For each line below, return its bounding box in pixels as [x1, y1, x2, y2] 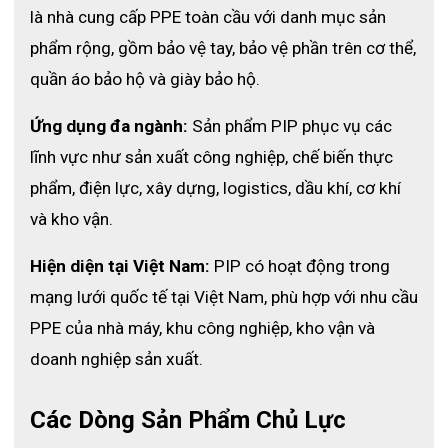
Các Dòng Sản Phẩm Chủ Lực [30, 405, 346, 434]
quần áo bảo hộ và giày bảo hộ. [30, 68, 260, 89]
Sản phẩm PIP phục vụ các [188, 115, 392, 136]
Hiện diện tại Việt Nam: [30, 255, 210, 276]
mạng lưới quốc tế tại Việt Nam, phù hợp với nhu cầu [30, 286, 418, 307]
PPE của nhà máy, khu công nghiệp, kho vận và [30, 317, 375, 338]
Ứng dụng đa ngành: [30, 115, 188, 136]
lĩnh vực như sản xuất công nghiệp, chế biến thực [30, 146, 393, 167]
